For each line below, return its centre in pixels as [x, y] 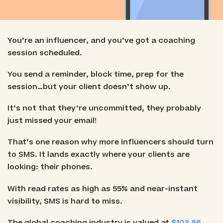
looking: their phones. [50, 167]
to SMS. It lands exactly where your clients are [98, 155]
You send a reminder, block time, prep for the [95, 74]
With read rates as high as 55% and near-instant [102, 189]
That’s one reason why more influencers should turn [110, 142]
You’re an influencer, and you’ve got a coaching [101, 40]
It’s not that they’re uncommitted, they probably [104, 109]
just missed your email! [52, 121]
